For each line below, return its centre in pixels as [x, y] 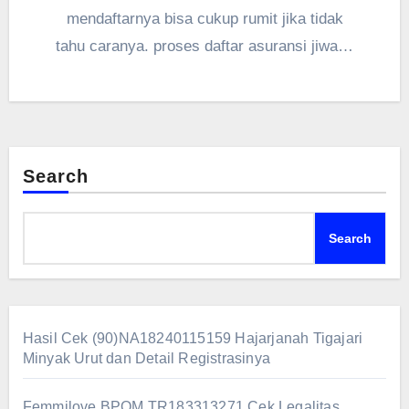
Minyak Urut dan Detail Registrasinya [146, 359]
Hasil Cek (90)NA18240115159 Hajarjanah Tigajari [193, 339]
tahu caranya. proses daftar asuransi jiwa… [204, 47]
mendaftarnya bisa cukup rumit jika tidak [204, 19]
